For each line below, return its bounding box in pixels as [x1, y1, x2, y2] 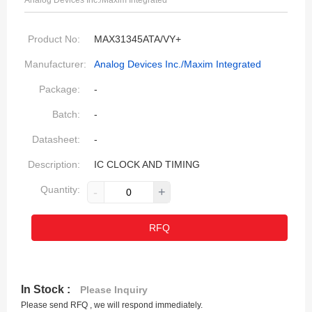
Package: [39, 84, 80, 95]
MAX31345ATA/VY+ [94, 33, 181, 45]
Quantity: [40, 184, 80, 195]
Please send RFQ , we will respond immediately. [21, 300, 203, 310]
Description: [28, 159, 80, 170]
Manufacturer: [24, 58, 86, 70]
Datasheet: [32, 134, 80, 145]
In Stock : [21, 283, 73, 295]
